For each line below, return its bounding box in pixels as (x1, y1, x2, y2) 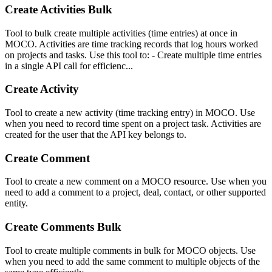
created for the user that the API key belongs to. (5, 129, 186, 140)
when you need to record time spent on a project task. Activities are (5, 118, 261, 129)
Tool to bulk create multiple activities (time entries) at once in (5, 27, 237, 38)
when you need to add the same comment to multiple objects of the (5, 256, 260, 267)
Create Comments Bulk (5, 220, 121, 234)
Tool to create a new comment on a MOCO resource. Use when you (5, 176, 267, 187)
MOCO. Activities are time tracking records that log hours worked (5, 38, 258, 49)
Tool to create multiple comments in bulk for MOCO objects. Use (5, 245, 256, 256)
